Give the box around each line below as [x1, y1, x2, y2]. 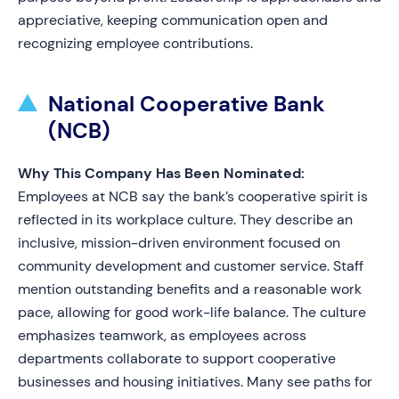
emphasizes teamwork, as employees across [18, 326, 306, 345]
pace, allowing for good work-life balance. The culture [18, 303, 366, 322]
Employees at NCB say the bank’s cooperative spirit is [18, 187, 368, 206]
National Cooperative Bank [48, 90, 325, 118]
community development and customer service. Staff [18, 256, 363, 275]
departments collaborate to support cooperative [18, 349, 336, 368]
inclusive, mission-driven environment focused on [18, 233, 340, 252]
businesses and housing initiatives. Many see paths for [18, 372, 372, 391]
